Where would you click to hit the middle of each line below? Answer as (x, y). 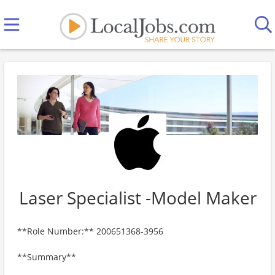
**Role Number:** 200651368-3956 (90, 231)
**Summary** (47, 257)
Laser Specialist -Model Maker (137, 198)
